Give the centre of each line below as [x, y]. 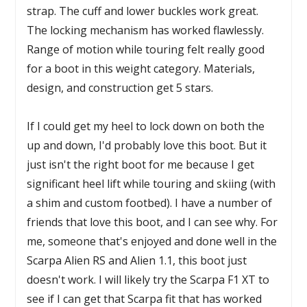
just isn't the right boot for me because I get [141, 164]
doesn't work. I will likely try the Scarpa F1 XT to [148, 280]
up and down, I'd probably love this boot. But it [147, 145]
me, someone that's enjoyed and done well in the [152, 241]
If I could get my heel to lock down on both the [146, 126]
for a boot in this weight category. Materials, [141, 69]
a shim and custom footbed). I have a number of [150, 203]
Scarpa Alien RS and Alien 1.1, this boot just [137, 260]
